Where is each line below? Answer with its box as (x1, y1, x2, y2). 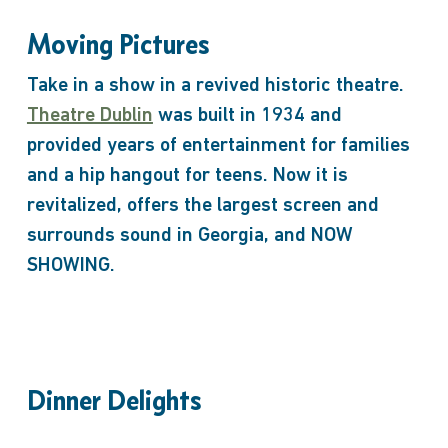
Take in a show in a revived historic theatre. (26, 76, 409, 96)
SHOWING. (26, 256, 115, 276)
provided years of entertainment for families (26, 136, 410, 156)
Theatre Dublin (26, 106, 153, 126)
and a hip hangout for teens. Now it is (26, 166, 348, 186)
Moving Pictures (26, 27, 209, 61)
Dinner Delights (26, 383, 201, 417)
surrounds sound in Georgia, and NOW (26, 226, 353, 246)
